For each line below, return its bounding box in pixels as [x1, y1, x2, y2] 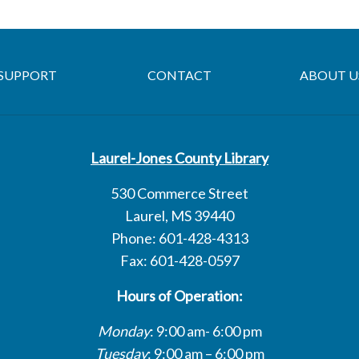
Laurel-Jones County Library [91, 149, 268, 167]
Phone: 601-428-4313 [111, 229, 248, 247]
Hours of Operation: [116, 287, 243, 305]
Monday [97, 322, 150, 340]
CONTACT [147, 67, 212, 83]
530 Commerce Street [111, 184, 248, 202]
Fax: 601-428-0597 [119, 252, 240, 269]
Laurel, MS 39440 [125, 207, 234, 224]
